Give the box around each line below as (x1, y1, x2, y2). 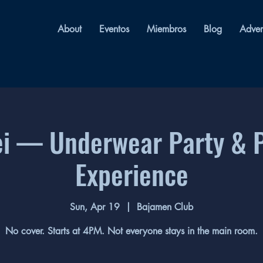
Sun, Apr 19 (70, 201, 120, 214)
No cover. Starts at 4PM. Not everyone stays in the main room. (5, 225, 258, 238)
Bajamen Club (137, 201, 193, 214)
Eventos (99, 23, 129, 35)
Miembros (147, 23, 186, 35)
